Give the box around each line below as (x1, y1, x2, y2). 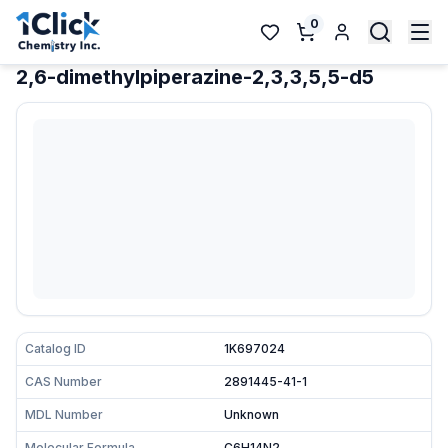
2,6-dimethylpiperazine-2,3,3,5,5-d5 (16, 65, 374, 89)
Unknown (224, 407, 279, 422)
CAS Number (25, 374, 102, 389)
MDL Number (25, 407, 103, 422)
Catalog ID (25, 341, 86, 356)
